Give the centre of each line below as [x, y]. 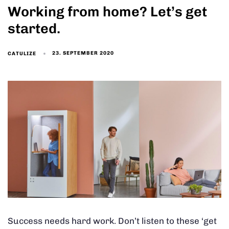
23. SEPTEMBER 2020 [83, 53]
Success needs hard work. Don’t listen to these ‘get [112, 221]
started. [34, 28]
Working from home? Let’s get [107, 12]
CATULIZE [22, 53]
